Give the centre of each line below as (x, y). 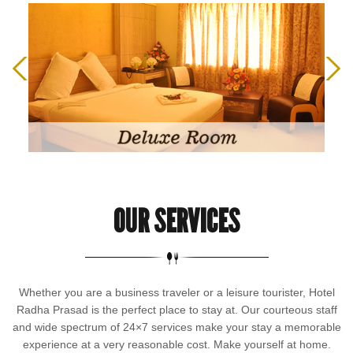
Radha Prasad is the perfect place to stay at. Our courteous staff (176, 309)
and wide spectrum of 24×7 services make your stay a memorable (176, 327)
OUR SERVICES (176, 221)
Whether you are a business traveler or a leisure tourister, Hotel (176, 292)
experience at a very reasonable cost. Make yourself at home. (176, 344)
